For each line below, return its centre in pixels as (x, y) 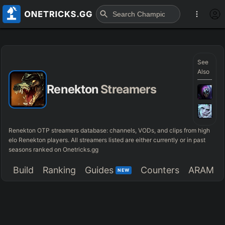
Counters (160, 170)
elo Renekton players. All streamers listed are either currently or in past (107, 140)
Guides (99, 170)
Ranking (60, 170)
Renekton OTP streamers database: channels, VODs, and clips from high (109, 131)
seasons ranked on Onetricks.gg (54, 150)
